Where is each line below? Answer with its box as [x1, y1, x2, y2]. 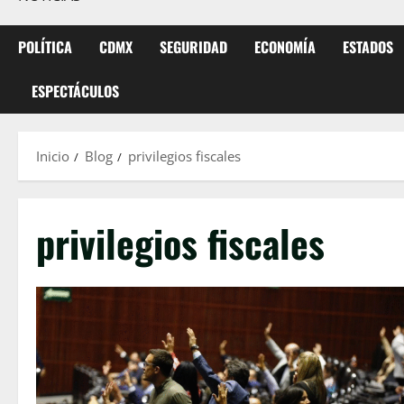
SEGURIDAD [160, 36, 227, 58]
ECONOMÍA [254, 36, 316, 58]
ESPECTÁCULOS [32, 80, 119, 102]
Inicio [36, 147, 69, 165]
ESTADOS [343, 36, 393, 58]
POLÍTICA [18, 36, 72, 58]
